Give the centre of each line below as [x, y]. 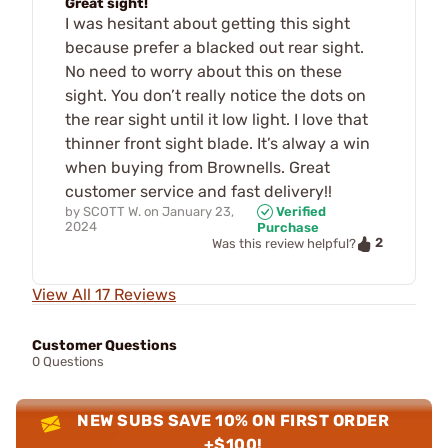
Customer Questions [104, 345]
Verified [299, 211]
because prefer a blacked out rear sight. [214, 47]
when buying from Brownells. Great [197, 167]
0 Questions [68, 361]
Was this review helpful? [284, 244]
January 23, [198, 211]
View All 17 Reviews [104, 294]
